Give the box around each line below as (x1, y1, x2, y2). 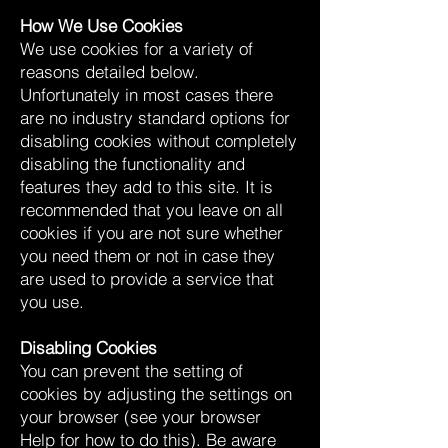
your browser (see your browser (20, 406, 261, 427)
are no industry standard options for (20, 107, 290, 128)
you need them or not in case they (20, 245, 275, 266)
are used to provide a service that (20, 268, 274, 289)
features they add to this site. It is (20, 176, 273, 197)
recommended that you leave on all (20, 199, 283, 220)
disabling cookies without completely (20, 130, 297, 151)
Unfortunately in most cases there (20, 84, 273, 105)
